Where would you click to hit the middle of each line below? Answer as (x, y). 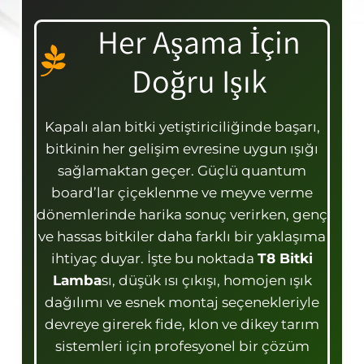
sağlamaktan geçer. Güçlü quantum (182, 170)
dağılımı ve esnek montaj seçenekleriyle (182, 302)
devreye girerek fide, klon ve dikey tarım (182, 324)
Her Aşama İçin (199, 41)
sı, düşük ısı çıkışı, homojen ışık (206, 280)
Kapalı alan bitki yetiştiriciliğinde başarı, (182, 126)
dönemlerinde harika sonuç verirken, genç (182, 214)
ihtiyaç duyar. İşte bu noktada (154, 258)
